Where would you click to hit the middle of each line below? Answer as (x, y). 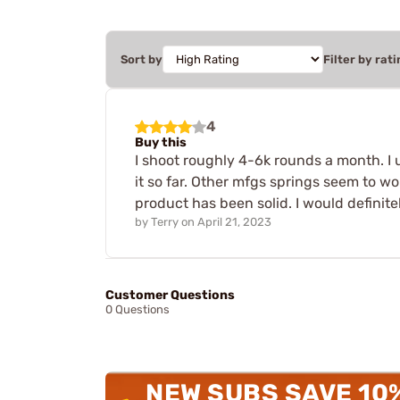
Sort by (142, 59)
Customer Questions (170, 296)
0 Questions (137, 310)
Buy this (161, 142)
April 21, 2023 (234, 221)
